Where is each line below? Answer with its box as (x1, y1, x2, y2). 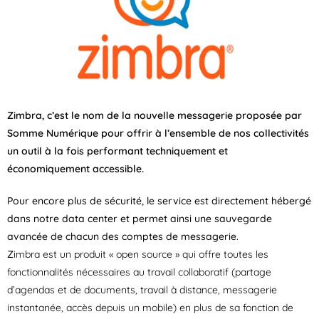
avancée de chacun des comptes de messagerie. (7, 230, 239, 243)
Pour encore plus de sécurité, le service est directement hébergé (7, 194, 311, 207)
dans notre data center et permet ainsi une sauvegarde (7, 212, 272, 225)
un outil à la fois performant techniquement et (7, 145, 228, 157)
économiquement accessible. (7, 162, 144, 175)
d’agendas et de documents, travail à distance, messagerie (7, 283, 277, 296)
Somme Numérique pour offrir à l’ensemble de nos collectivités (7, 127, 309, 140)
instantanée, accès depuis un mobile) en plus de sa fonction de (7, 301, 293, 314)
